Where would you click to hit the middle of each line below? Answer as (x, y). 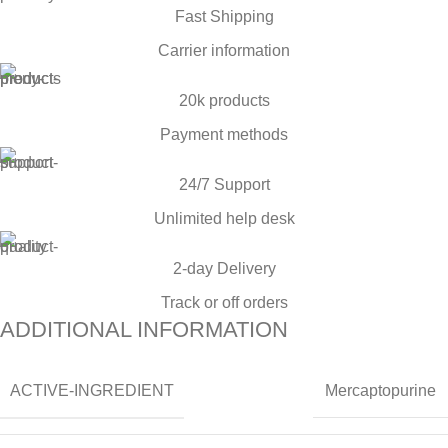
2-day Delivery (224, 268)
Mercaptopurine (380, 391)
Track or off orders (224, 302)
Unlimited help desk (224, 218)
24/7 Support (224, 184)
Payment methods (224, 134)
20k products (224, 100)
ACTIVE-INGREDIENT (92, 390)
